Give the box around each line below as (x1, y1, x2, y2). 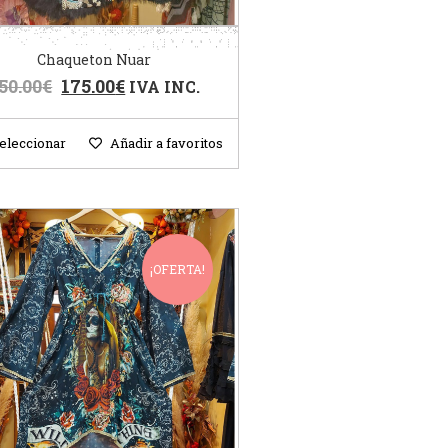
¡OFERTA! (149, 261, 205, 278)
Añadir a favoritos (109, 134, 223, 153)
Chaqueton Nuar (36, 50, 151, 70)
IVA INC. (129, 76, 201, 98)
